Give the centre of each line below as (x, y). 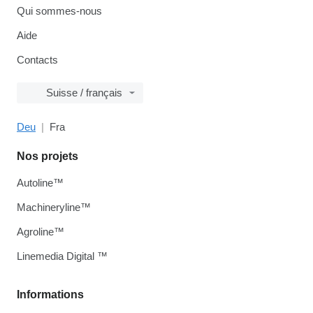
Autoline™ (40, 183)
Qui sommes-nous (59, 11)
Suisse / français (84, 93)
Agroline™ (41, 232)
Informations (50, 294)
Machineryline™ (54, 207)
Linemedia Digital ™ (62, 256)
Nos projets (48, 156)
